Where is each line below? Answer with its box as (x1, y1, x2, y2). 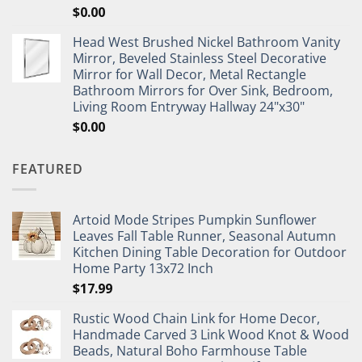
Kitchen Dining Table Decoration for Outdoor (73, 242, 347, 261)
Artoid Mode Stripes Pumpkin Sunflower (73, 210, 317, 229)
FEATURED (12, 160, 83, 179)
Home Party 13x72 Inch (73, 259, 213, 277)
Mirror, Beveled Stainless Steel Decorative (73, 49, 326, 68)
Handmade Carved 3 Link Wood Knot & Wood (73, 325, 349, 343)
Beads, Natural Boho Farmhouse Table (73, 341, 307, 360)
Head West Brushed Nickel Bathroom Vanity (73, 33, 340, 52)
